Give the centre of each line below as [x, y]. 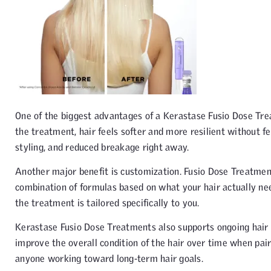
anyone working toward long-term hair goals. [109, 259]
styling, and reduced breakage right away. [102, 147]
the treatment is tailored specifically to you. [107, 202]
